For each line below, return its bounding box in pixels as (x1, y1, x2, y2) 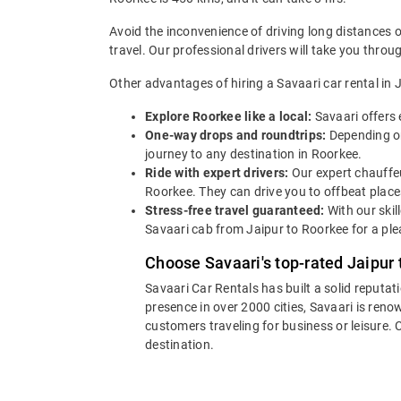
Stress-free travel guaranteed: (145, 203, 328, 218)
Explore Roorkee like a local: (145, 109, 315, 124)
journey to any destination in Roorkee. (145, 147, 363, 162)
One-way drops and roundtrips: (145, 128, 329, 143)
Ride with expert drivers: (145, 166, 292, 181)
